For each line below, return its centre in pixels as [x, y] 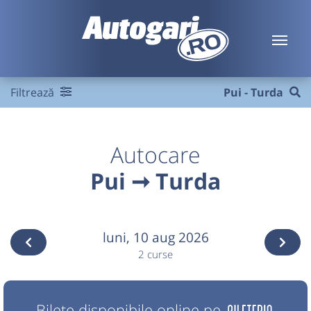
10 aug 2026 [171, 237]
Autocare [155, 154]
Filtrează [34, 92]
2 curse [155, 254]
